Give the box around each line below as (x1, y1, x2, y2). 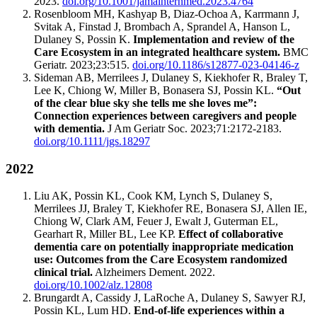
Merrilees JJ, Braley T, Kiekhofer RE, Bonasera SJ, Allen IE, (34, 202, 307, 215)
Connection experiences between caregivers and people (34, 109, 296, 122)
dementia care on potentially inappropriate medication (34, 241, 294, 253)
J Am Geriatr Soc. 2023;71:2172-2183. (105, 122, 282, 134)
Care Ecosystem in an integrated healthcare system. (34, 45, 280, 58)
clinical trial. (34, 266, 93, 279)
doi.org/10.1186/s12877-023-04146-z (132, 58, 299, 71)
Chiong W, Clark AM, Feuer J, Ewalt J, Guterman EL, (34, 215, 278, 228)
